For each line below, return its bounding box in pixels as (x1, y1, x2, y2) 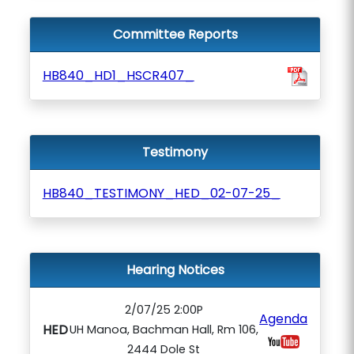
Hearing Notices (126, 261, 224, 279)
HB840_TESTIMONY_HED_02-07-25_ (42, 184, 281, 202)
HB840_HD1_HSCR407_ (42, 66, 194, 85)
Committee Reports (112, 25, 238, 43)
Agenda (259, 309, 308, 328)
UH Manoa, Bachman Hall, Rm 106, (69, 322, 258, 337)
